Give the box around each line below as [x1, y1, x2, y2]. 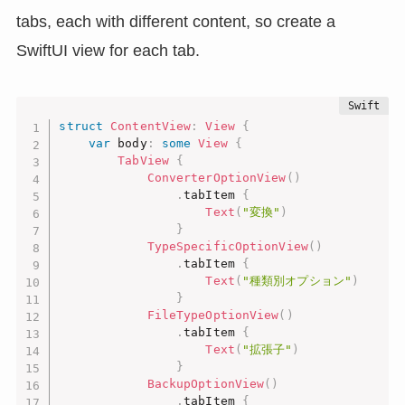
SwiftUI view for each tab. [15, 41, 200, 60]
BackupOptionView [146, 377, 265, 391]
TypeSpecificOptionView [146, 240, 308, 254]
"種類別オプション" [241, 274, 352, 288]
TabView [118, 154, 169, 168]
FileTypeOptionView [146, 308, 279, 323]
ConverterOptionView [146, 171, 287, 185]
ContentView [110, 119, 192, 134]
